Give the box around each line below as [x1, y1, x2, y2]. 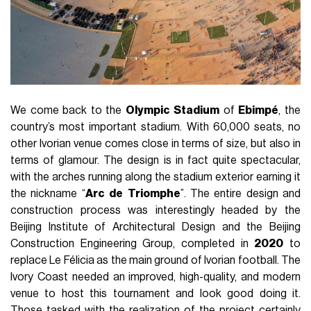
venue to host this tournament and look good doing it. [10, 288, 301, 300]
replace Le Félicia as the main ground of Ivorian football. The [10, 255, 301, 267]
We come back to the [10, 105, 126, 117]
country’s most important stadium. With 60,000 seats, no [10, 121, 301, 133]
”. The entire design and [180, 188, 301, 200]
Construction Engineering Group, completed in [10, 238, 255, 250]
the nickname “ [10, 188, 85, 200]
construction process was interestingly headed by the [10, 205, 301, 217]
